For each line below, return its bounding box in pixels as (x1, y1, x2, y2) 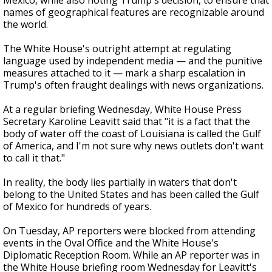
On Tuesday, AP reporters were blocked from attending (3, 224, 256, 237)
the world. (3, 18, 48, 31)
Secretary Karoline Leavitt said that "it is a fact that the (3, 115, 250, 128)
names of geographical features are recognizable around (3, 5, 264, 19)
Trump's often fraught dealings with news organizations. (3, 78, 263, 92)
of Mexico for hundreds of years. (3, 200, 151, 213)
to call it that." (3, 151, 65, 165)
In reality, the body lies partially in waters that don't (3, 175, 237, 189)
